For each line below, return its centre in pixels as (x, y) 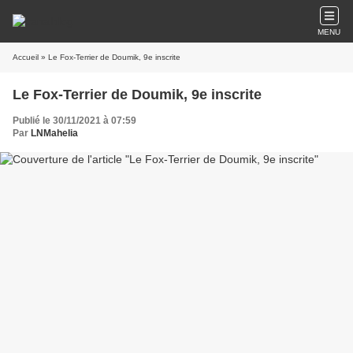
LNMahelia (54, 133)
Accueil (26, 57)
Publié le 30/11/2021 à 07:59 (74, 121)
